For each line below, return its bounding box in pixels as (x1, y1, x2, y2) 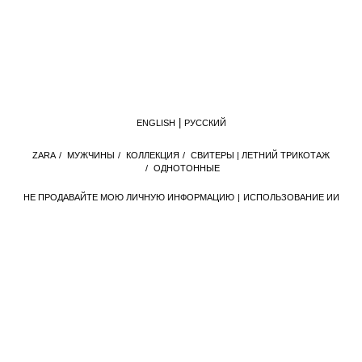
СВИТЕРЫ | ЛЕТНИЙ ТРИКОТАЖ (191, 150, 330, 160)
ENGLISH (136, 118, 175, 128)
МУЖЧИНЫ (67, 150, 115, 160)
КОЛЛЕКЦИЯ (126, 150, 179, 160)
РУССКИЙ (183, 118, 226, 128)
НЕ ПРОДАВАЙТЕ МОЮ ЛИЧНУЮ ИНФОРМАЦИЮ (23, 192, 234, 202)
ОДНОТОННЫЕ (154, 163, 220, 173)
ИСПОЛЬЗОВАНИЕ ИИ (242, 192, 339, 202)
